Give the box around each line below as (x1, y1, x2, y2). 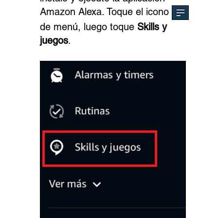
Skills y (137, 20, 167, 33)
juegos (40, 34, 69, 46)
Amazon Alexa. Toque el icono (40, 6, 172, 18)
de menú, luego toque (40, 20, 138, 33)
